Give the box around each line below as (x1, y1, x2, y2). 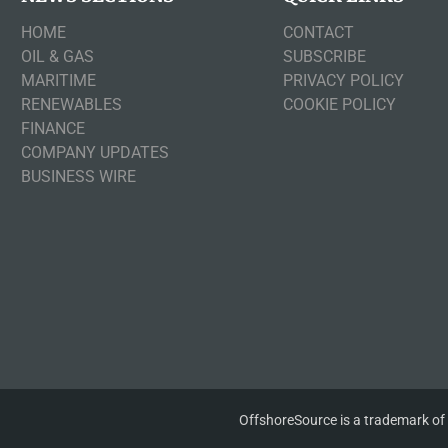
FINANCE (20, 118, 85, 138)
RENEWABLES (20, 94, 122, 114)
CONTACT (283, 22, 355, 42)
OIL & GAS (20, 46, 94, 66)
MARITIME (20, 70, 96, 90)
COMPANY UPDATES (20, 142, 169, 162)
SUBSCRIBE (283, 46, 367, 66)
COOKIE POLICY (283, 94, 397, 114)
